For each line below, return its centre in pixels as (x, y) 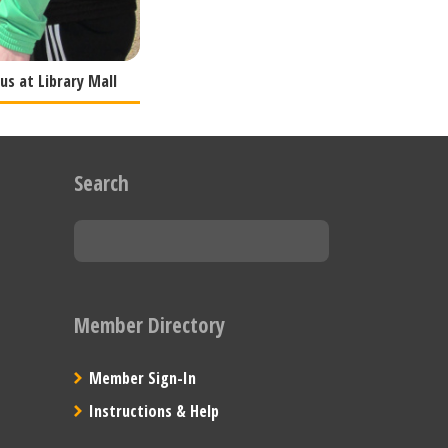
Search (101, 183)
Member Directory (149, 325)
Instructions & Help (153, 410)
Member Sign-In (142, 377)
